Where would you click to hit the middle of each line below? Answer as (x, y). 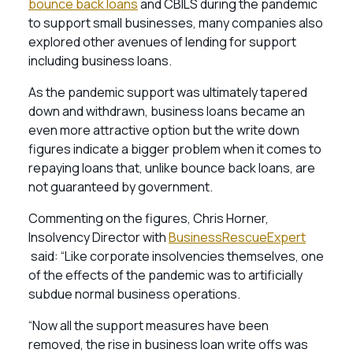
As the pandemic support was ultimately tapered (168, 92)
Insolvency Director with (98, 237)
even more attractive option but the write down (164, 130)
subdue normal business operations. (136, 294)
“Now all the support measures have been (149, 325)
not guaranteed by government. (122, 187)
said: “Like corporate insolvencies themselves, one (177, 256)
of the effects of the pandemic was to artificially (165, 275)
